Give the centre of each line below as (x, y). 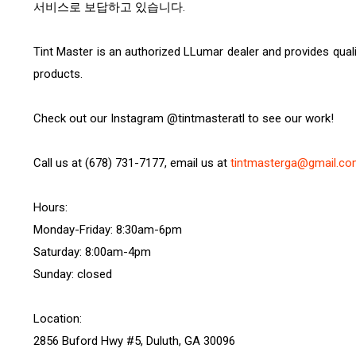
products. (58, 74)
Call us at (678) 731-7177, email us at (132, 163)
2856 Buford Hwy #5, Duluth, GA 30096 (134, 341)
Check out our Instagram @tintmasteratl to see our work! (184, 118)
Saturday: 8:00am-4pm (92, 252)
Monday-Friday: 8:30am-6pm (108, 230)
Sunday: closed (73, 274)
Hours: (50, 207)
